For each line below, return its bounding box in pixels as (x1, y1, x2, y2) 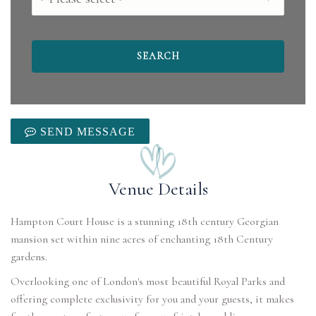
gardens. (11, 250, 47, 264)
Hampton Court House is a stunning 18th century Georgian (11, 214, 279, 229)
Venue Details (108, 178, 208, 200)
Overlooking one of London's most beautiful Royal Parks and (11, 274, 285, 288)
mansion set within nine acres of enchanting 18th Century (11, 232, 273, 246)
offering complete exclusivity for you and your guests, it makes (11, 292, 294, 306)
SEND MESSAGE (37, 126, 135, 137)
